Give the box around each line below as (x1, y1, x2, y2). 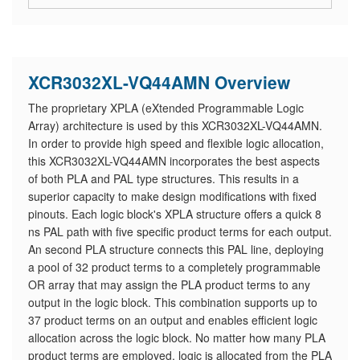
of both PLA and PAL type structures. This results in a (28, 170, 299, 186)
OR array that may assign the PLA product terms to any (28, 276, 310, 292)
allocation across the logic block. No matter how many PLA (28, 329, 325, 346)
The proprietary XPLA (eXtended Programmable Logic (28, 100, 304, 116)
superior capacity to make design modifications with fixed (28, 188, 317, 204)
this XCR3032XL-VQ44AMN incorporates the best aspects (28, 153, 320, 169)
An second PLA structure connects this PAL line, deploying (28, 241, 324, 257)
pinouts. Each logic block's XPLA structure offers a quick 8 (28, 206, 321, 222)
